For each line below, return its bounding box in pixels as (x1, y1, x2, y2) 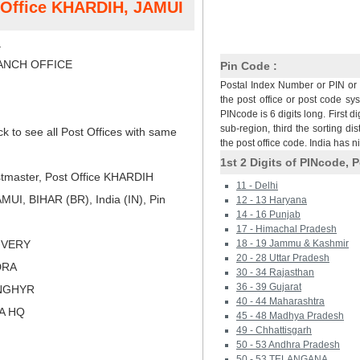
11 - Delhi (236, 180, 278, 191)
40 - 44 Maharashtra (236, 296, 325, 307)
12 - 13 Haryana (236, 194, 307, 206)
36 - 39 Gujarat (236, 281, 301, 292)
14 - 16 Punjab (236, 209, 301, 220)
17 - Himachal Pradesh (236, 223, 337, 235)
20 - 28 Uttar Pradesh (236, 252, 329, 264)
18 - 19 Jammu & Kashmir (236, 238, 349, 249)
